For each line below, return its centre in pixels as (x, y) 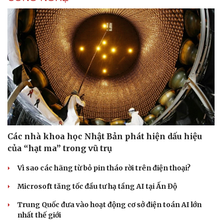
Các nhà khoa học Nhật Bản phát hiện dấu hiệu (105, 136)
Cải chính (24, 214)
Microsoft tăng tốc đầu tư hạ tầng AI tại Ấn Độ (97, 186)
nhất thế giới (39, 215)
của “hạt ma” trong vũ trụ (60, 148)
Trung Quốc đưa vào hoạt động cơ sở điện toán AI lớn (110, 204)
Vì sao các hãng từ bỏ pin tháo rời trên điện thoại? (104, 168)
